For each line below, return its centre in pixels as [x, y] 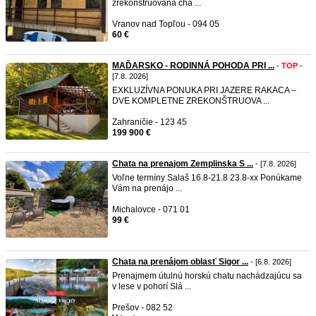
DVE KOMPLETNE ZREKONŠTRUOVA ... [191, 101]
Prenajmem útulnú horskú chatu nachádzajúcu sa [207, 276]
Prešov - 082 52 [142, 308]
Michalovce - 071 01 [151, 209]
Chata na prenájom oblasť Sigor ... [180, 262]
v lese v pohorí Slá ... [152, 286]
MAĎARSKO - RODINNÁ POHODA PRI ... [193, 66]
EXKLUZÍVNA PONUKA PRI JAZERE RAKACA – [204, 90]
